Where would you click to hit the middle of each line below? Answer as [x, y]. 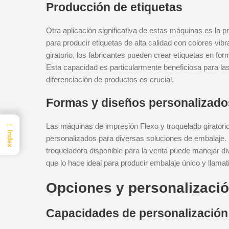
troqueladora [67, 151]
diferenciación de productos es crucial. [110, 79]
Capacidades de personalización [137, 213]
